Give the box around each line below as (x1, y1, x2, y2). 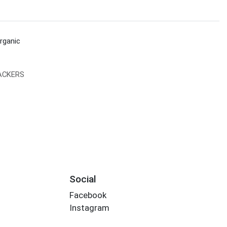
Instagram (69, 203, 109, 213)
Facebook (69, 190, 106, 201)
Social (69, 173, 96, 185)
